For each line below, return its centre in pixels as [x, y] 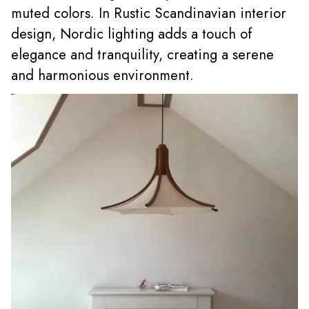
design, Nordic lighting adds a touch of [132, 34]
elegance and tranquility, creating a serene [142, 54]
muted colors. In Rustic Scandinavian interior [149, 13]
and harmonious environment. [102, 75]
